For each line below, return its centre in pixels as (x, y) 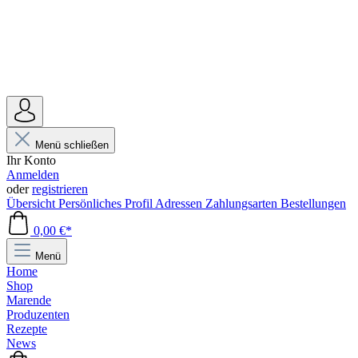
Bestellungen (313, 203)
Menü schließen (72, 145)
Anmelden (33, 175)
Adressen (180, 203)
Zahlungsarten (243, 203)
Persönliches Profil (107, 203)
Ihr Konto (31, 160)
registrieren (60, 189)
